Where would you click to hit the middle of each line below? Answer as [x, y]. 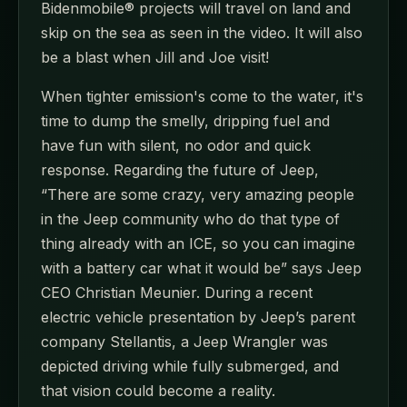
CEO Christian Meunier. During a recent [177, 293]
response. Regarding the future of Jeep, [180, 170]
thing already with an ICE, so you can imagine [198, 244]
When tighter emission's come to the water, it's [202, 97]
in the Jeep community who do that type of [190, 219]
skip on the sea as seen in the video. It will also [202, 33]
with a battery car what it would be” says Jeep [201, 268]
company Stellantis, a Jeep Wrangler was [184, 342]
